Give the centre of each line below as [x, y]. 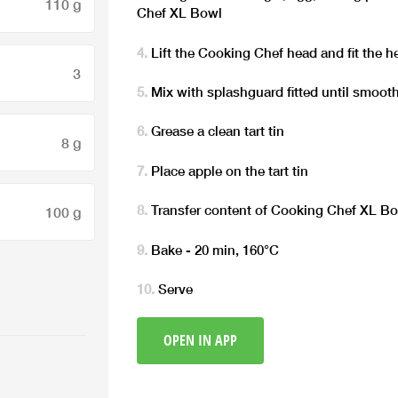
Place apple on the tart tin [230, 170]
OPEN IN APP [200, 341]
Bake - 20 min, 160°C [215, 249]
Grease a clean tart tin [218, 131]
